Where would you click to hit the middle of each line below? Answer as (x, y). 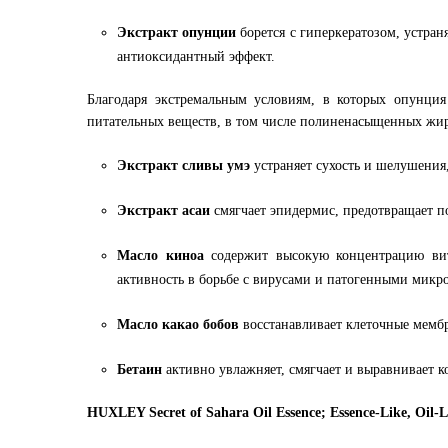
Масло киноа (160, 255)
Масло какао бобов (178, 324)
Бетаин (139, 369)
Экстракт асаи (163, 210)
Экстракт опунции (177, 32)
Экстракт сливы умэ (183, 165)
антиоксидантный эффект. (196, 57)
